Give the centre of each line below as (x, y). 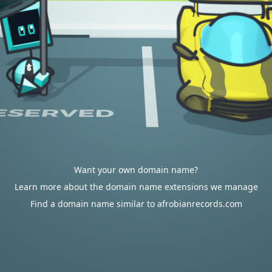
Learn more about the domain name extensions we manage (136, 187)
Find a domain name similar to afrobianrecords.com (136, 204)
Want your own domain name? (136, 170)
